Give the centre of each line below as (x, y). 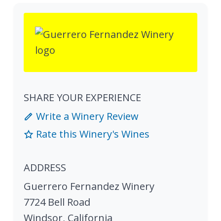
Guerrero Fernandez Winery (89, 186)
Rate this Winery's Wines (92, 134)
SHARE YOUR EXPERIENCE (82, 97)
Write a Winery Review (86, 116)
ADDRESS (45, 167)
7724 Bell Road (57, 202)
